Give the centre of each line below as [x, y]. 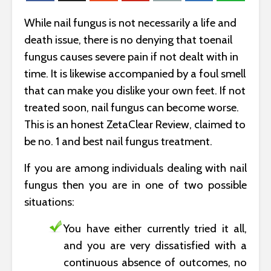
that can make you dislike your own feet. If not [135, 90]
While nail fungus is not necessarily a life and [130, 23]
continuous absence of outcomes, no [155, 262]
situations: [49, 202]
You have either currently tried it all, [155, 228]
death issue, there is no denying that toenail [128, 40]
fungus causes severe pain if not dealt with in [131, 57]
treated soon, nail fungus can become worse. [132, 107]
